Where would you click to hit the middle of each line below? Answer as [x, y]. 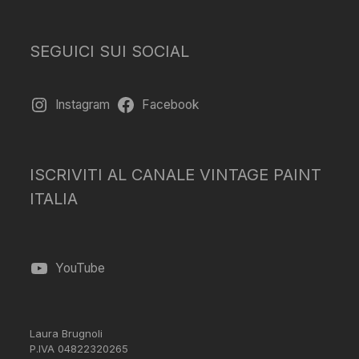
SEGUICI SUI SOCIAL [110, 52]
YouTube [81, 268]
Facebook [170, 105]
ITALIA [54, 199]
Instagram [83, 105]
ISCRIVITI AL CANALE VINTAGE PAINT [176, 175]
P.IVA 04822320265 [79, 349]
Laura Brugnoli [67, 334]
